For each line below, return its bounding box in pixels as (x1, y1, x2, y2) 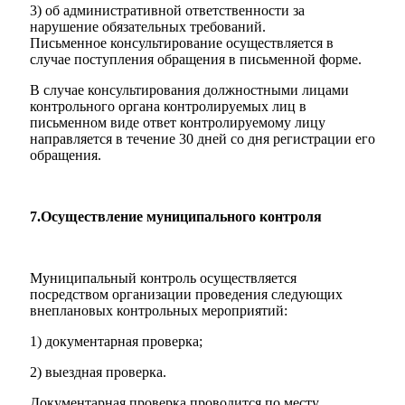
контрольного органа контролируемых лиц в (30, 98, 306, 114)
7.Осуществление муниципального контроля (30, 208, 322, 224)
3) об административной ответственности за (30, 2, 305, 18)
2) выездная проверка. (30, 363, 166, 380)
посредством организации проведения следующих (30, 286, 343, 302)
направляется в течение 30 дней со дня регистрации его (30, 130, 375, 146)
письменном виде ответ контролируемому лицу (30, 114, 325, 130)
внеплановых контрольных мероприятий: (30, 302, 287, 318)
